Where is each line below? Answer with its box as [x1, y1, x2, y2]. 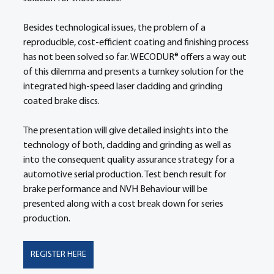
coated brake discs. [23, 97, 103, 106]
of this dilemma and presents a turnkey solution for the [23, 67, 245, 77]
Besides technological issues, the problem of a [23, 23, 207, 33]
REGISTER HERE [31, 250, 86, 259]
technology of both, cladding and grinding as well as [23, 141, 233, 150]
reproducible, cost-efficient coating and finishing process [23, 38, 251, 48]
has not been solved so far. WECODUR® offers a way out [23, 53, 248, 62]
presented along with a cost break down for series [23, 199, 225, 209]
